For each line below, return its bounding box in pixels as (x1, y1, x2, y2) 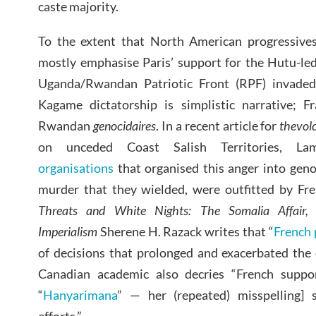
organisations (38, 160, 114, 176)
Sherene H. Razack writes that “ (97, 224, 274, 240)
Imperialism (38, 224, 97, 240)
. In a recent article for (155, 118, 280, 134)
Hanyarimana (43, 287, 117, 303)
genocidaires (92, 118, 156, 134)
